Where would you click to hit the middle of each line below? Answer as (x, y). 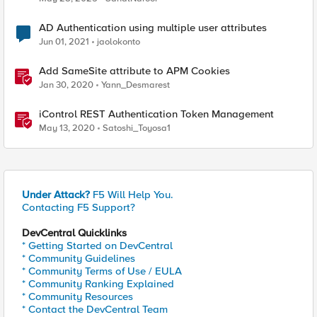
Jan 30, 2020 (66, 85)
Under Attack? (56, 195)
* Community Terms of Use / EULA (102, 271)
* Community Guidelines (79, 258)
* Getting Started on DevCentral (97, 246)
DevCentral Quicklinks (74, 233)
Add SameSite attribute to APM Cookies (134, 71)
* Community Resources (77, 296)
